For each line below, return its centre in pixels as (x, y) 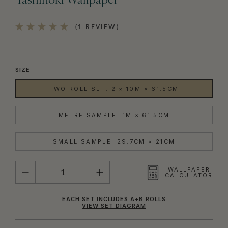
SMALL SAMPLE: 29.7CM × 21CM (114, 142)
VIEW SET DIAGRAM (114, 206)
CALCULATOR (189, 175)
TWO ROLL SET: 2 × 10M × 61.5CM (114, 89)
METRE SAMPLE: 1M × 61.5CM (114, 115)
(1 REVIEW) (97, 27)
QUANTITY (32, 164)
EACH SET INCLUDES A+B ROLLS (114, 199)
